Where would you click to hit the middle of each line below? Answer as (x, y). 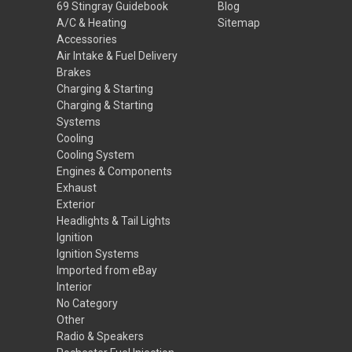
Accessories (87, 39)
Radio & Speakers (100, 336)
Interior (74, 286)
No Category (87, 303)
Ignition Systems (98, 253)
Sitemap (238, 22)
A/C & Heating (92, 22)
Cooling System (95, 154)
